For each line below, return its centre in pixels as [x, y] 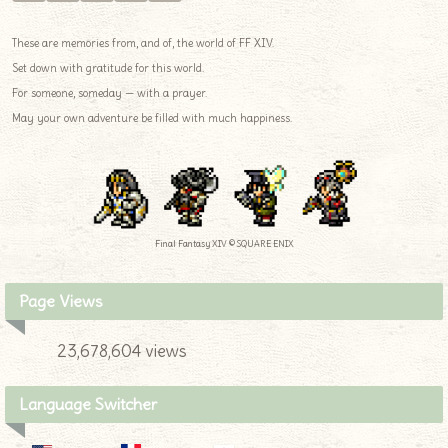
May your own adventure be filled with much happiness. [152, 117]
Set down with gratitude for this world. [108, 67]
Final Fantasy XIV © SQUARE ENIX [224, 243]
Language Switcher [88, 403]
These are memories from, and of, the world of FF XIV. [143, 42]
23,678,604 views [122, 350]
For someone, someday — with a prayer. [109, 92]
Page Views [61, 300]
